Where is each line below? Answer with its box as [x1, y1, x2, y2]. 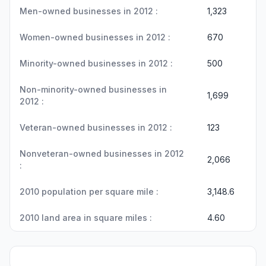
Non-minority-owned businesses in [20, 84, 167, 94]
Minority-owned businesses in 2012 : [20, 58, 173, 68]
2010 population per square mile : [20, 186, 159, 197]
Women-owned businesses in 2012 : [20, 32, 170, 42]
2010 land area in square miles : [20, 213, 152, 223]
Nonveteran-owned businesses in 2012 [20, 148, 184, 159]
